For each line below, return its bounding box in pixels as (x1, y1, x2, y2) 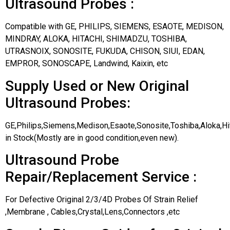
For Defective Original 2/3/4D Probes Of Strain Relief (5, 195, 198, 205)
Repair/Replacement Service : (5, 168, 197, 186)
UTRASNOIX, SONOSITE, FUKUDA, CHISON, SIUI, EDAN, (5, 46, 205, 56)
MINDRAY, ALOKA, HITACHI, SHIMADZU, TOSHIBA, (5, 34, 187, 44)
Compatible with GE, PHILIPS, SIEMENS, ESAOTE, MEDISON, (5, 22, 224, 32)
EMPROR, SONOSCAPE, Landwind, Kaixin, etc (5, 59, 168, 69)
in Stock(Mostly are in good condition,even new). (5, 132, 179, 143)
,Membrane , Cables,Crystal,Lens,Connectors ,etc (5, 207, 180, 217)
